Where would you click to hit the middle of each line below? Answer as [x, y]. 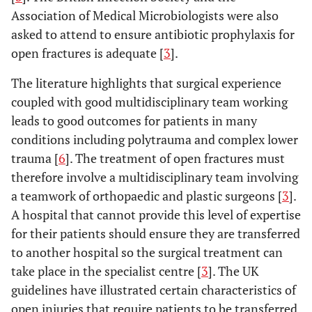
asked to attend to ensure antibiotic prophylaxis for [153, 34]
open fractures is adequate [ [87, 53]
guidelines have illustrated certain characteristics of [154, 290]
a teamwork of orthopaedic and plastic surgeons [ [147, 196]
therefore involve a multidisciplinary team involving [155, 177]
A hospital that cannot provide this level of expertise [156, 214]
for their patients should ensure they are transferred [156, 233]
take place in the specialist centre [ [106, 271]
